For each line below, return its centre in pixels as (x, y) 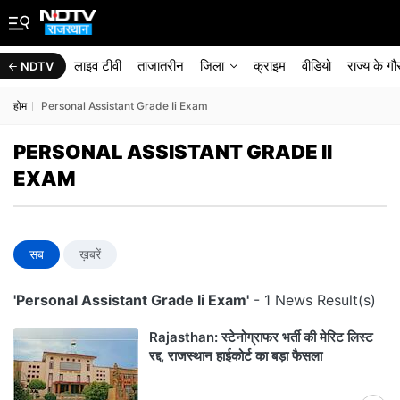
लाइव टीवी (98, 66)
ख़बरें (90, 254)
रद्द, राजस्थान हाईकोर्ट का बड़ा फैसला (236, 356)
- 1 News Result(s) (312, 300)
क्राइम (270, 66)
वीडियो (317, 66)
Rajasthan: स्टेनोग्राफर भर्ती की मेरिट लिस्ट (261, 337)
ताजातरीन (161, 66)
